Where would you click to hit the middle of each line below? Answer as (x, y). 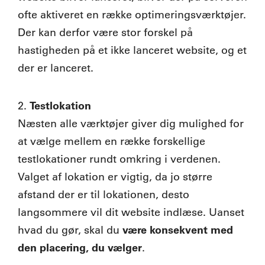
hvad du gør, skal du (70, 230)
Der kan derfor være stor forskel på (105, 32)
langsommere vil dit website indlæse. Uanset (131, 212)
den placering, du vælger (80, 247)
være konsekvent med (178, 230)
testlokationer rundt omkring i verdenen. (119, 159)
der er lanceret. (56, 68)
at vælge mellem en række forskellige (112, 141)
